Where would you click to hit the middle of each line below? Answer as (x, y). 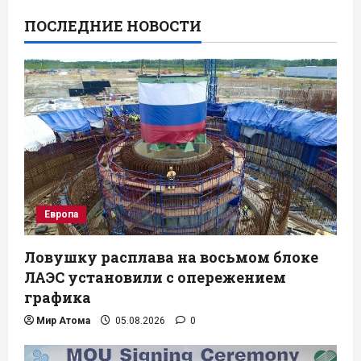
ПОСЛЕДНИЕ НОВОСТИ (113, 26)
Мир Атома (63, 320)
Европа (61, 214)
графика (58, 297)
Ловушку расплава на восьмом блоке (171, 257)
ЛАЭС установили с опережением (155, 277)
